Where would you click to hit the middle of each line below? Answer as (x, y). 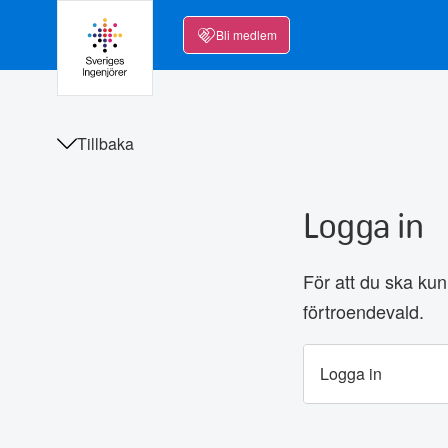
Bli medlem (246, 34)
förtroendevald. (363, 311)
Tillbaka (105, 143)
